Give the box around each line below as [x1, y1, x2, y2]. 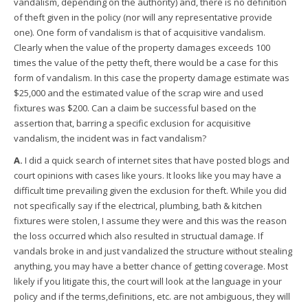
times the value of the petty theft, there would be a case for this [14, 56, 278, 69]
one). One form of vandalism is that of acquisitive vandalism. [14, 26, 265, 38]
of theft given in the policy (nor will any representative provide [14, 11, 272, 23]
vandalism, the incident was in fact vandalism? [14, 132, 206, 144]
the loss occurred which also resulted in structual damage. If [14, 230, 263, 242]
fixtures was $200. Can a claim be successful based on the [14, 102, 256, 114]
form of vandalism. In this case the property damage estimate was [14, 71, 289, 84]
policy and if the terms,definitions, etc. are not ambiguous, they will [14, 290, 290, 302]
